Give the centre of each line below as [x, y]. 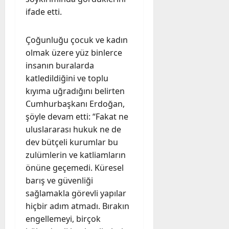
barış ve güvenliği [59, 180]
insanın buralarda [60, 65]
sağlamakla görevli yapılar [76, 193]
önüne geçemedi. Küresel [75, 167]
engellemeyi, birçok [63, 219]
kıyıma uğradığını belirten [75, 91]
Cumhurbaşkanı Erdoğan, [75, 104]
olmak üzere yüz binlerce [74, 52]
